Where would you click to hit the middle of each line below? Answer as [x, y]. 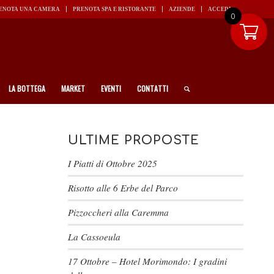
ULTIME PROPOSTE [134, 141]
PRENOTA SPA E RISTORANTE [114, 9]
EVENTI [111, 88]
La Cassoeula [94, 237]
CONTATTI [153, 88]
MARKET [73, 88]
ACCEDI [220, 9]
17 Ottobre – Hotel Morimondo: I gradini [148, 261]
